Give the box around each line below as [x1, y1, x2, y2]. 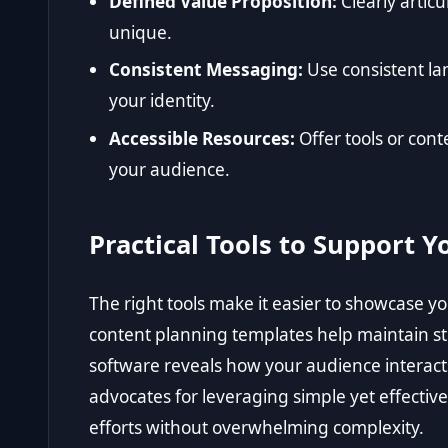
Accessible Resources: [109, 126, 295, 150]
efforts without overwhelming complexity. [89, 415, 424, 439]
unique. [109, 21, 172, 44]
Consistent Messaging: [109, 58, 303, 82]
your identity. [109, 89, 215, 113]
